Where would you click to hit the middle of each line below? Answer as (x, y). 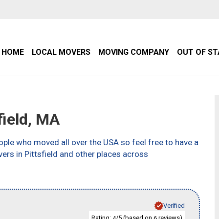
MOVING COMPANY (134, 52)
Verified (174, 205)
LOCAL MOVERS (61, 52)
